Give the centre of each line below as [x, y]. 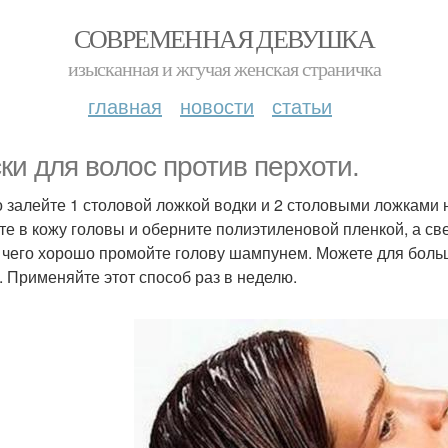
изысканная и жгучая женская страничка [224, 68]
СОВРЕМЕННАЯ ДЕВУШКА [224, 38]
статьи [302, 105]
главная [125, 105]
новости [217, 105]
